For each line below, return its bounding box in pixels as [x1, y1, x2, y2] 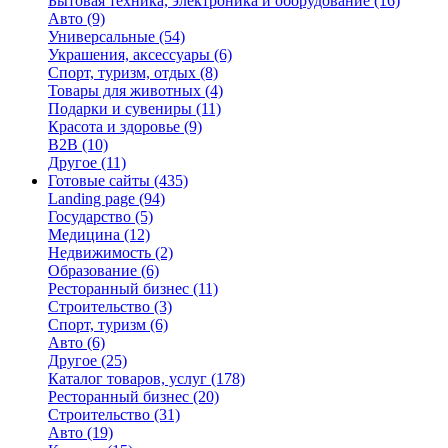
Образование [48, 262, 137, 279]
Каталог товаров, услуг [48, 370, 207, 387]
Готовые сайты [48, 172, 150, 189]
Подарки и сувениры [48, 100, 192, 117]
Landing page [48, 190, 135, 207]
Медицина [48, 226, 120, 243]
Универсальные [48, 28, 155, 45]
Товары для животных [48, 82, 201, 99]
